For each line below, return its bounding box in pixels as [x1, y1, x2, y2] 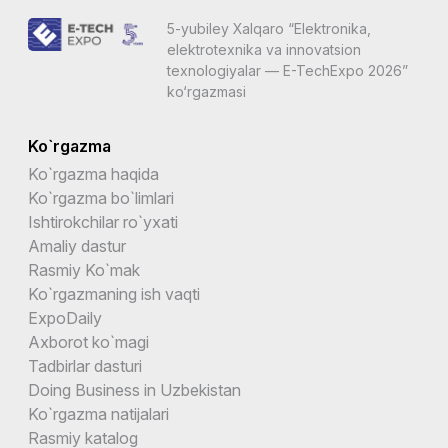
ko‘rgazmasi [166, 82, 246, 100]
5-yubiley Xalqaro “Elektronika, [166, 19, 371, 37]
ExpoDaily [28, 307, 102, 328]
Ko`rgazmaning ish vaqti [28, 283, 200, 304]
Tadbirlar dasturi [28, 355, 142, 376]
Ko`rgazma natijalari [28, 403, 169, 424]
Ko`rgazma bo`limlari [28, 187, 174, 208]
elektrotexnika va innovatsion [166, 40, 361, 58]
